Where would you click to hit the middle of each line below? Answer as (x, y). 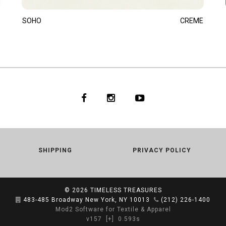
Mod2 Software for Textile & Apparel (113, 210)
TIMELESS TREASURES (126, 190)
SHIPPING (55, 151)
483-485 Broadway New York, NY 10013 (87, 200)
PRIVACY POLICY (162, 151)
